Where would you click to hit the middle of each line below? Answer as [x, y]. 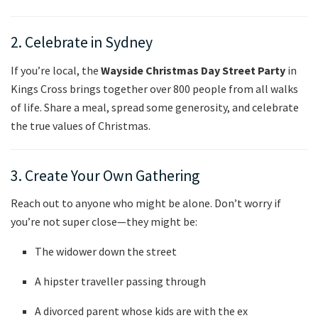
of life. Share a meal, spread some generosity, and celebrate [155, 108]
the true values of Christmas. [81, 126]
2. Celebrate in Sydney [82, 43]
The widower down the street [106, 252]
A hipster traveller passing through [121, 281]
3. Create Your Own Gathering [105, 175]
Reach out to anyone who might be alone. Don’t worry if [146, 203]
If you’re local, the [56, 71]
